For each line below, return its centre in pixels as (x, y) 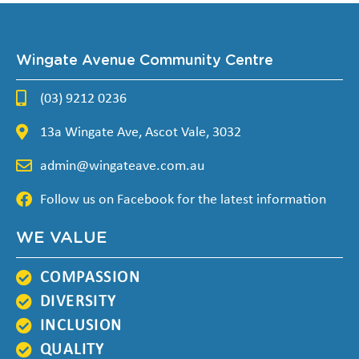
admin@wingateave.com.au (122, 166)
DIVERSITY (79, 302)
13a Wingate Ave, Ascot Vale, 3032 (141, 132)
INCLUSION (81, 326)
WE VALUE (62, 238)
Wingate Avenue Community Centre (145, 61)
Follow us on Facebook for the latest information (183, 200)
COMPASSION (90, 278)
